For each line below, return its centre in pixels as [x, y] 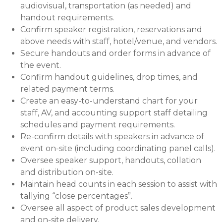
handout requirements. [67, 18]
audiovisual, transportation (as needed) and [106, 6]
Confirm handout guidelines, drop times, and [109, 77]
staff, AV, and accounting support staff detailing [114, 113]
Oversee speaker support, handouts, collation [111, 161]
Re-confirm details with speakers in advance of [112, 137]
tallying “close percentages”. [76, 196]
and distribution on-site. [67, 172]
